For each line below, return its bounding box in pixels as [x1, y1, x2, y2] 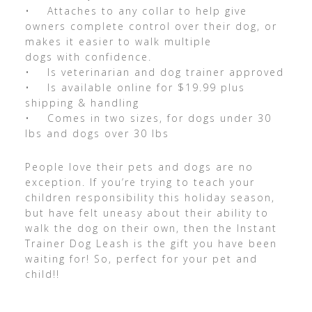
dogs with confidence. [24, 49, 152, 63]
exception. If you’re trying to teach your [24, 175, 255, 189]
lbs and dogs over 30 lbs [24, 126, 169, 140]
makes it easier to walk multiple [24, 34, 212, 48]
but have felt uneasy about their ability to [24, 205, 269, 219]
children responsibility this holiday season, [24, 190, 275, 204]
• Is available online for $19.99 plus [24, 80, 245, 94]
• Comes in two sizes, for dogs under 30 [24, 111, 272, 125]
